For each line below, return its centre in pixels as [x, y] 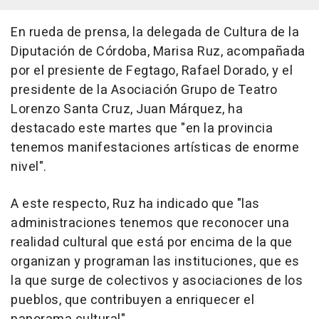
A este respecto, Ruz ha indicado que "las [135, 204]
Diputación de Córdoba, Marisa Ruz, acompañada [158, 51]
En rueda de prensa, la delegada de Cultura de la [155, 32]
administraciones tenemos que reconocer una [150, 223]
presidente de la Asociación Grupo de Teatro [144, 90]
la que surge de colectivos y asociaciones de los [157, 281]
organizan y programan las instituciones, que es [155, 261]
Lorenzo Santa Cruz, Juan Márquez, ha [127, 109]
